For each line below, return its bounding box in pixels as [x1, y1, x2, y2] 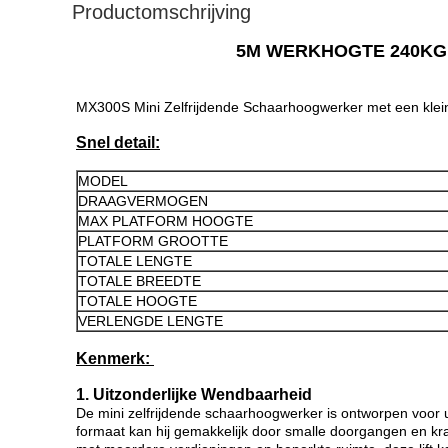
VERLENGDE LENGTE [78, 313, 223, 329]
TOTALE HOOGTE [78, 293, 197, 309]
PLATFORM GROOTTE [78, 233, 228, 249]
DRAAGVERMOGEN [78, 193, 208, 209]
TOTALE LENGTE [78, 253, 192, 269]
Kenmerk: [76, 350, 154, 367]
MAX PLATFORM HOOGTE [78, 213, 253, 229]
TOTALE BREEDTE [78, 273, 201, 289]
